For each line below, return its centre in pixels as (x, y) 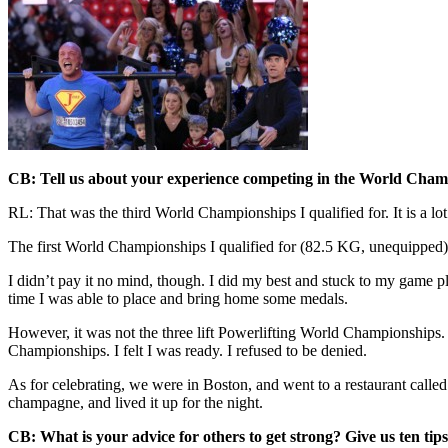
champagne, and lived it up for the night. (135, 402)
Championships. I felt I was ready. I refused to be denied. (187, 350)
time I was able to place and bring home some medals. (178, 298)
